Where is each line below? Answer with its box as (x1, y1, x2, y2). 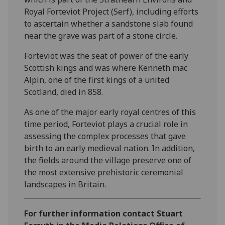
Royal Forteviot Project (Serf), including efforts (24, 6, 199, 17)
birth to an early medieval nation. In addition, (24, 142, 195, 154)
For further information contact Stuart (24, 207, 183, 219)
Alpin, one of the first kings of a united (24, 74, 170, 85)
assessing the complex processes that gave (24, 130, 186, 142)
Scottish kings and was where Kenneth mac (24, 62, 188, 73)
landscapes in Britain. (24, 178, 106, 190)
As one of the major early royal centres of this (24, 106, 196, 118)
